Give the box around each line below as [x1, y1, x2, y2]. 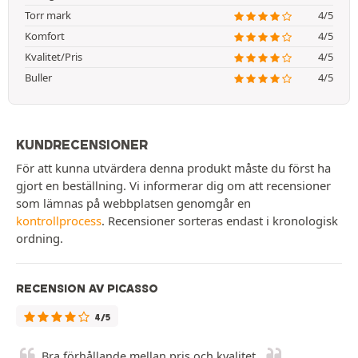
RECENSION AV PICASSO [16, 280, 158, 296]
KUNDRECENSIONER [16, 136, 148, 153]
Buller [25, 70, 52, 85]
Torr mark [25, 7, 71, 22]
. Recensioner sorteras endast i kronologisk [101, 212, 338, 229]
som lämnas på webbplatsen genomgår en [16, 194, 251, 211]
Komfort [25, 28, 65, 43]
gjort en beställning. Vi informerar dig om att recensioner [16, 177, 331, 193]
